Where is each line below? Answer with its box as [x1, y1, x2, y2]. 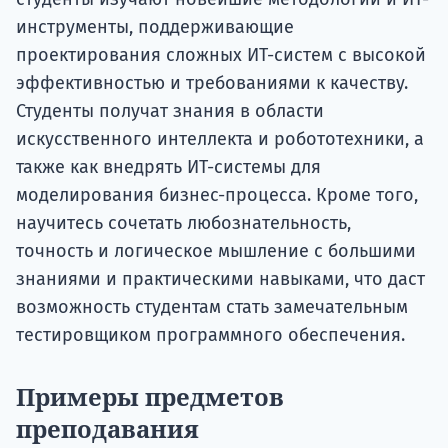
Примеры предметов [16, 380, 284, 414]
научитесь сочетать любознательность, [16, 212, 351, 235]
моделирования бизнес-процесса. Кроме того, [16, 184, 418, 207]
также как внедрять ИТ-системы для [16, 156, 321, 179]
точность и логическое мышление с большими [16, 240, 416, 263]
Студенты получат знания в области [16, 100, 324, 123]
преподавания [16, 412, 199, 446]
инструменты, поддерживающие [16, 16, 294, 39]
